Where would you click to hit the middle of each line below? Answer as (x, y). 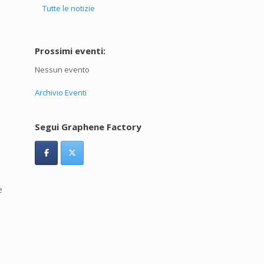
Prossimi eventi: (70, 51)
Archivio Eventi (61, 92)
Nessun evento (62, 70)
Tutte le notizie (69, 8)
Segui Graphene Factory (88, 126)
